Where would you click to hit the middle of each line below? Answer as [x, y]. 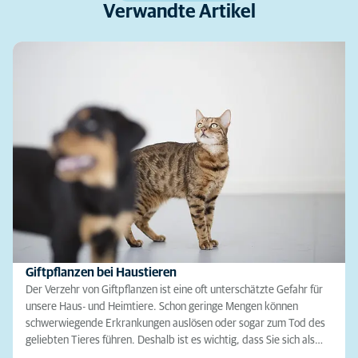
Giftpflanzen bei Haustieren [101, 273]
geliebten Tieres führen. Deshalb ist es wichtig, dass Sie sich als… [174, 341]
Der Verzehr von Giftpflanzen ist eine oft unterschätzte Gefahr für [174, 290]
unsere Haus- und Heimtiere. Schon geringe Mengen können [162, 307]
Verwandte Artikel [179, 12]
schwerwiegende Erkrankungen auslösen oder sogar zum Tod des [175, 324]
